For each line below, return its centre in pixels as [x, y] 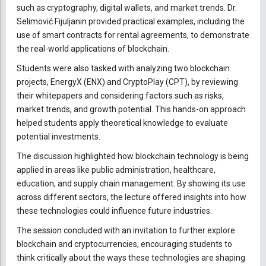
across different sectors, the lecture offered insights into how [132, 197]
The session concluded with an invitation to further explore [126, 230]
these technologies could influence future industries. [114, 210]
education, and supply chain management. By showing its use [131, 183]
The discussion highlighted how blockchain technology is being [133, 156]
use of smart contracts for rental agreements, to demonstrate [133, 35]
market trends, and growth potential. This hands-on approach [131, 109]
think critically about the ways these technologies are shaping [131, 257]
